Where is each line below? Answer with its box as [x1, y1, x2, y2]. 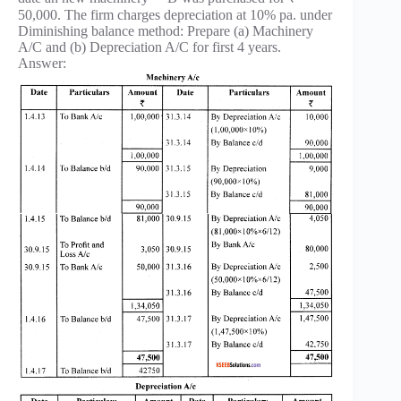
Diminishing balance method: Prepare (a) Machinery [18, 23, 313, 39]
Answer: [18, 55, 66, 72]
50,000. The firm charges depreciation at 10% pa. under [18, 7, 332, 23]
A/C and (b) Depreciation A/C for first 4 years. [18, 39, 281, 55]
